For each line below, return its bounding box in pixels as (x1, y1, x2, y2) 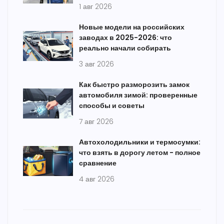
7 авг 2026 (79, 116, 113, 127)
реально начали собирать (79, 43, 171, 53)
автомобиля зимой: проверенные (79, 90, 197, 100)
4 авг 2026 (79, 174, 114, 184)
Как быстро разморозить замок (79, 79, 189, 90)
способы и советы (79, 100, 144, 111)
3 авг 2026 (79, 59, 114, 69)
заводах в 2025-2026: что (79, 32, 172, 43)
